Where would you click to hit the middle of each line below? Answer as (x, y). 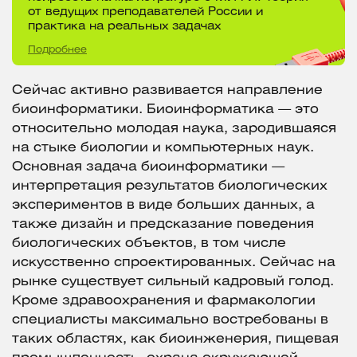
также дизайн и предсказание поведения (163, 225)
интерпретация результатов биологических (170, 186)
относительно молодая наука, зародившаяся (174, 129)
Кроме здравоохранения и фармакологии (164, 301)
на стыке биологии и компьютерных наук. (163, 148)
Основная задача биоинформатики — (148, 167)
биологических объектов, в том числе (149, 244)
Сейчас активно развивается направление (167, 91)
